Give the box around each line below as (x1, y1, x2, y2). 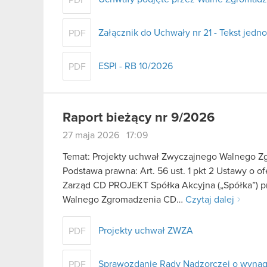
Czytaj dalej (185, 194, 234, 204)
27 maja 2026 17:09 (63, 131, 148, 141)
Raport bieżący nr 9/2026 (63, 111, 215, 125)
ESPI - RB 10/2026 (98, 61, 173, 72)
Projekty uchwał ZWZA (98, 225, 193, 235)
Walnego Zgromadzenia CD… (63, 194, 185, 204)
